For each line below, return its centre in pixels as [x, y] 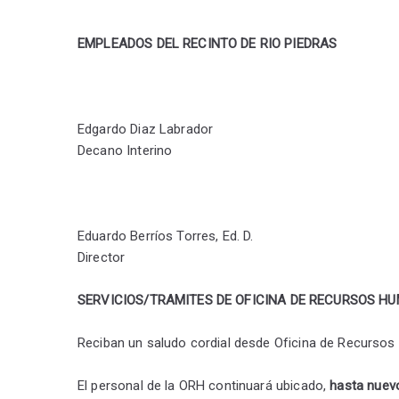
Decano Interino [125, 151]
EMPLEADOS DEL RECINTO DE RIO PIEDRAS [208, 44]
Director [102, 257]
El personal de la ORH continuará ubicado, [204, 386]
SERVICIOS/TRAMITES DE [157, 300]
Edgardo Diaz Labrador [146, 129]
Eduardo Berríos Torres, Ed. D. [166, 236]
